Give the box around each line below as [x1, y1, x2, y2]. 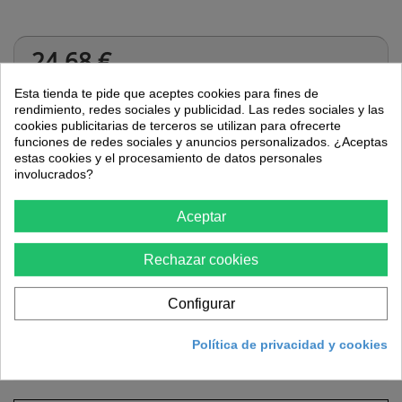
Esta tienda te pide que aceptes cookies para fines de [14, 85, 319, 100]
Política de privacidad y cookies [192, 336, 388, 352]
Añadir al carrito [44, 200, 142, 214]
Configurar [167, 295, 235, 311]
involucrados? [14, 166, 93, 181]
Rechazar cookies [144, 251, 258, 267]
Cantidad [31, 109, 81, 123]
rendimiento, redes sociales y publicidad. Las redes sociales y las [14, 101, 384, 117]
